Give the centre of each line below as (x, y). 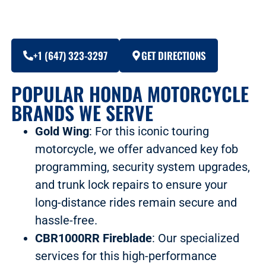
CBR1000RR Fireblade (93, 238)
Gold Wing (62, 131)
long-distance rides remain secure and (136, 202)
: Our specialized (195, 238)
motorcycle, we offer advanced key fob (136, 149)
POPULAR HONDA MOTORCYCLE (130, 93)
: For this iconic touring (149, 131)
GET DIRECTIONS (173, 55)
